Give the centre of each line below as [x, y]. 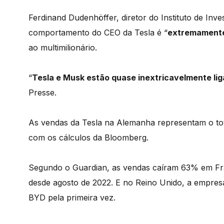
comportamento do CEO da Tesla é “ [98, 33]
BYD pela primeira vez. [72, 198]
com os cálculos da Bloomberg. [88, 138]
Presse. [42, 93]
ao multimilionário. [63, 48]
